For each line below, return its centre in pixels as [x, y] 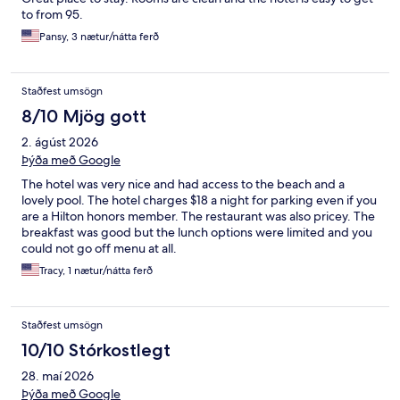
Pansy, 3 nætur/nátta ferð [99, 37]
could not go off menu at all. [99, 249]
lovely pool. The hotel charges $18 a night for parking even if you [199, 200]
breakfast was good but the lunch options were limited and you [197, 233]
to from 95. [52, 15]
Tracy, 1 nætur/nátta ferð [96, 271]
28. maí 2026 [58, 376]
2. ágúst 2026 [60, 142]
